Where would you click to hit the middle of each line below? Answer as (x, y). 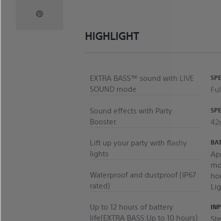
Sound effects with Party (131, 110)
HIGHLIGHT (112, 37)
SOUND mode (113, 89)
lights (99, 153)
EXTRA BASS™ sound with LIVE (142, 78)
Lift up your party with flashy (138, 143)
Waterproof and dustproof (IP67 (143, 175)
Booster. (104, 121)
